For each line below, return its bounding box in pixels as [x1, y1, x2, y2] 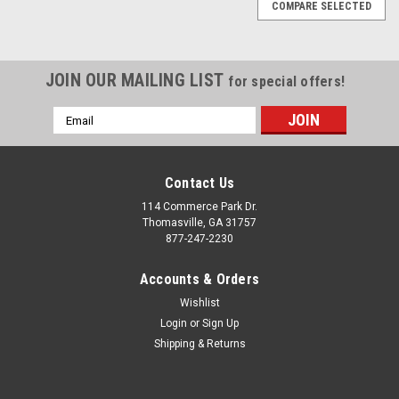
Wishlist [179, 297, 220, 310]
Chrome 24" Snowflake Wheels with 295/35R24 [27, 372, 367, 395]
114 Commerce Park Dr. [142, 200, 257, 214]
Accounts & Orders [139, 271, 260, 289]
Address [53, 126, 101, 142]
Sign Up [202, 317, 240, 330]
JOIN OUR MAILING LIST [45, 69, 229, 92]
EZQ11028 [100, 354, 148, 368]
